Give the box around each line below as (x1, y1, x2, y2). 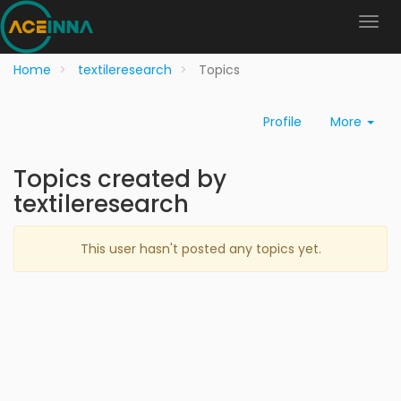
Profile (263, 113, 302, 131)
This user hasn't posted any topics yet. (80, 240, 321, 258)
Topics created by (13, 163, 226, 195)
